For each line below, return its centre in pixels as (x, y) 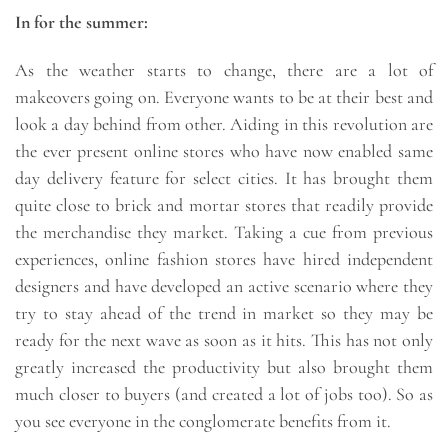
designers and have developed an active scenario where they (224, 285)
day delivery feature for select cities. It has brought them (224, 177)
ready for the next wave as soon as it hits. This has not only (224, 339)
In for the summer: (81, 21)
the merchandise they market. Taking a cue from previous (224, 231)
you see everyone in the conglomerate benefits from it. (203, 420)
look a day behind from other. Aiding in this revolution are (224, 123)
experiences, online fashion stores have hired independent (224, 258)
